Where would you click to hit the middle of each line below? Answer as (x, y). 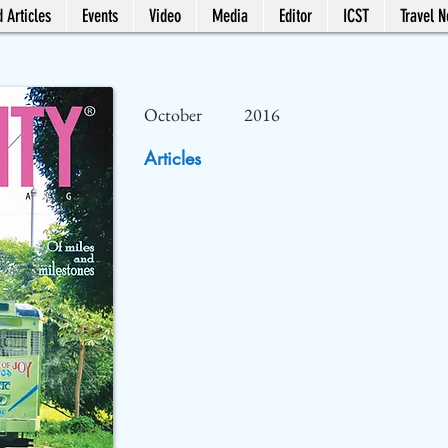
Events (100, 16)
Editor (295, 16)
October (173, 114)
